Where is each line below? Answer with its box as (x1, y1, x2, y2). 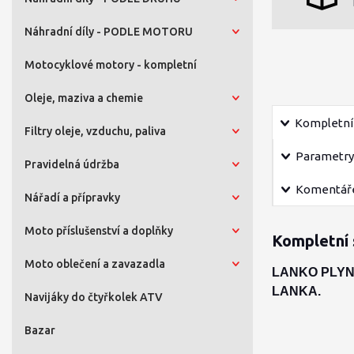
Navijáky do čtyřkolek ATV (24, 291, 163, 303)
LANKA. (271, 284, 321, 298)
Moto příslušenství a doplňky (24, 224, 173, 237)
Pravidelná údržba (24, 158, 119, 171)
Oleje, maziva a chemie (24, 92, 143, 104)
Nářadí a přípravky (24, 191, 120, 204)
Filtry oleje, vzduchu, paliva (24, 125, 166, 137)
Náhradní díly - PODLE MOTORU (24, 25, 193, 38)
